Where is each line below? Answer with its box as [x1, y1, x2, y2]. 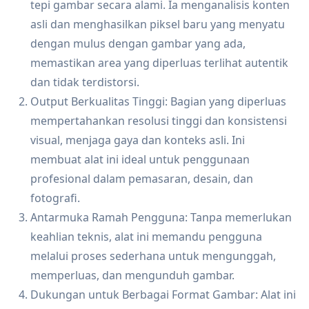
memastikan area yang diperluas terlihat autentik [30, 55, 288, 71]
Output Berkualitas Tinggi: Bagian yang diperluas [30, 94, 286, 110]
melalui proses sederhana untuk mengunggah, [30, 248, 276, 264]
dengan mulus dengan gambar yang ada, [30, 36, 246, 52]
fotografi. [30, 190, 80, 206]
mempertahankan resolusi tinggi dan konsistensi [30, 113, 287, 129]
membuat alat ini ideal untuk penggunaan [30, 152, 250, 168]
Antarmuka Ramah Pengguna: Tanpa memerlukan [30, 210, 292, 226]
